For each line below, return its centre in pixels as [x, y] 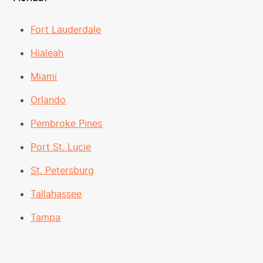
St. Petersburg [63, 170]
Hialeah [47, 53]
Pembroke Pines [67, 123]
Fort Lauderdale [66, 29]
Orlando [48, 100]
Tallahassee [56, 193]
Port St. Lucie [61, 146]
